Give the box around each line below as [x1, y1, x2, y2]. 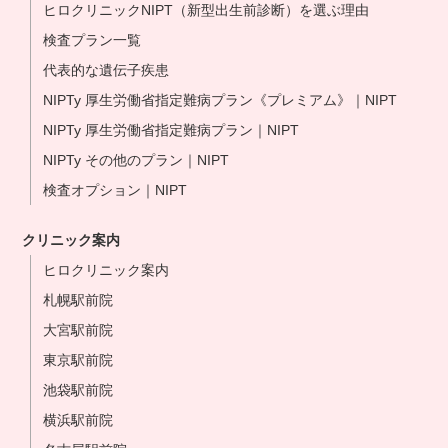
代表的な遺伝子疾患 [43, 62, 170, 78]
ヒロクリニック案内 [43, 262, 170, 278]
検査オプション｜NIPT [43, 182, 188, 198]
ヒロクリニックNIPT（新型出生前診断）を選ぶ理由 [43, 2, 370, 18]
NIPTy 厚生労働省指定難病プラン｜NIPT [43, 122, 300, 138]
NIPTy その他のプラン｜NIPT [43, 152, 230, 168]
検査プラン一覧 [43, 32, 142, 48]
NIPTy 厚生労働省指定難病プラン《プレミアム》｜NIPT [43, 92, 398, 108]
